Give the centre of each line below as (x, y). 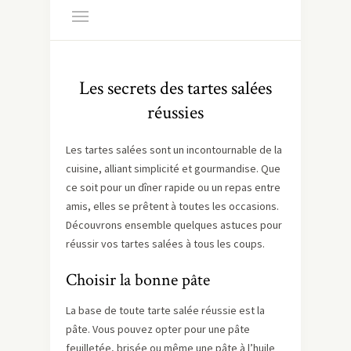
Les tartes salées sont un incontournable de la (174, 150)
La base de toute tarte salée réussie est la (165, 310)
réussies (175, 112)
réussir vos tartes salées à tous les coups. (165, 244)
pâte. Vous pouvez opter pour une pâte (158, 329)
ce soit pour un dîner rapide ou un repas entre (173, 187)
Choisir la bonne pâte (138, 280)
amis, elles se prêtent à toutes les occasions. (172, 206)
